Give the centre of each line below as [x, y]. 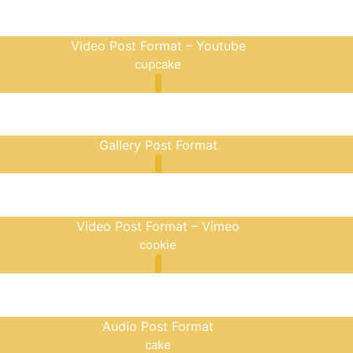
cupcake [158, 64]
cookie [158, 245]
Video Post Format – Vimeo [158, 227]
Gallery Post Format [158, 145]
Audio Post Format [158, 327]
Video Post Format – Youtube [158, 45]
